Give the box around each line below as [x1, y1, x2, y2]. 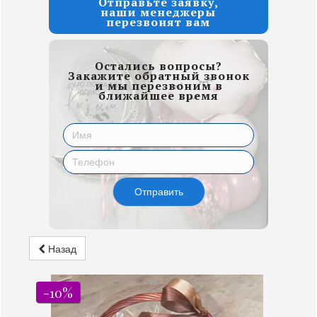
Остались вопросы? [95, 58, 222, 74]
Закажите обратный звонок [67, 68, 250, 83]
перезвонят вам [106, 14, 211, 30]
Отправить [134, 186, 183, 197]
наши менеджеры [100, 4, 217, 20]
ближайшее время [98, 88, 219, 103]
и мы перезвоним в [94, 78, 223, 93]
